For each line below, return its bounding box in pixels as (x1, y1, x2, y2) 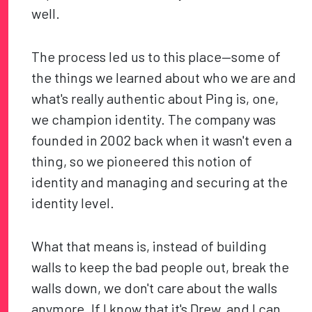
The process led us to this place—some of (31, 48, 281, 65)
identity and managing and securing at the (31, 173, 288, 191)
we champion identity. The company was (31, 111, 276, 128)
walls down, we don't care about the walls (31, 279, 278, 297)
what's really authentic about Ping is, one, (31, 90, 279, 107)
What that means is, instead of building (31, 237, 267, 255)
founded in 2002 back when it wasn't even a (31, 132, 292, 149)
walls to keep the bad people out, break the (31, 258, 290, 276)
